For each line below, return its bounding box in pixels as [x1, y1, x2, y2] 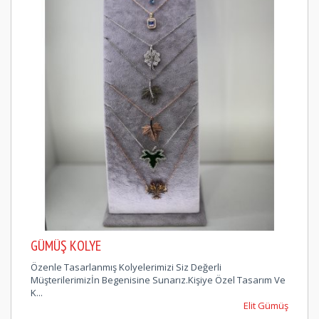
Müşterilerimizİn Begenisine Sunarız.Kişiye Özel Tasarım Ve [31, 273, 286, 286]
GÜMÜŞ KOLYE [31, 236, 101, 255]
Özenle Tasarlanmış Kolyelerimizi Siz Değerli [31, 260, 221, 273]
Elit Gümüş [244, 298, 288, 312]
